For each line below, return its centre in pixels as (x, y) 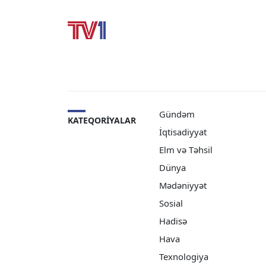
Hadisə (173, 221)
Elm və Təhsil (186, 149)
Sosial (171, 203)
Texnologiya (184, 256)
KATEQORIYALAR (102, 120)
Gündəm (177, 114)
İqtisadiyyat (183, 132)
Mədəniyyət (183, 185)
